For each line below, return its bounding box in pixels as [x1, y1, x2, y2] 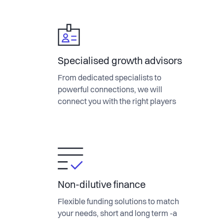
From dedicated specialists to [58, 74, 161, 82]
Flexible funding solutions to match [58, 198, 179, 206]
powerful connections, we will [58, 86, 162, 94]
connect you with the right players [58, 98, 176, 106]
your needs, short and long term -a [58, 210, 177, 218]
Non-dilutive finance [58, 181, 146, 190]
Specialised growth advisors [58, 57, 182, 67]
